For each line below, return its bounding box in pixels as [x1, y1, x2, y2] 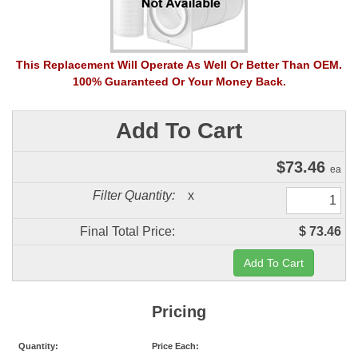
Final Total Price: [80, 225, 175, 238]
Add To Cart [116, 118, 242, 143]
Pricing [152, 303, 206, 320]
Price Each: [152, 341, 199, 351]
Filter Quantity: [93, 189, 175, 202]
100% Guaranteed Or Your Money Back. [72, 75, 286, 88]
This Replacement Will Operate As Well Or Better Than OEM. [16, 58, 342, 71]
